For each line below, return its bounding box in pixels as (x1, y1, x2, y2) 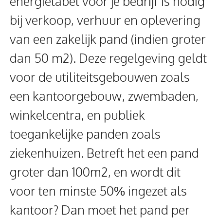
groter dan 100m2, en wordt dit (10, 163, 181, 180)
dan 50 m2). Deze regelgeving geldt (10, 50, 207, 66)
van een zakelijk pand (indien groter (10, 31, 206, 47)
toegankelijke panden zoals (10, 126, 161, 142)
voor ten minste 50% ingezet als (10, 182, 187, 199)
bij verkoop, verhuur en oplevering (10, 12, 200, 28)
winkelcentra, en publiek (10, 107, 145, 123)
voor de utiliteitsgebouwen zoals (10, 69, 190, 85)
